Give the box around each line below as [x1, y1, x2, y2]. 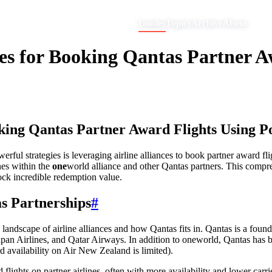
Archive [191, 18, 223, 28]
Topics [165, 18, 191, 28]
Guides [138, 18, 166, 28]
